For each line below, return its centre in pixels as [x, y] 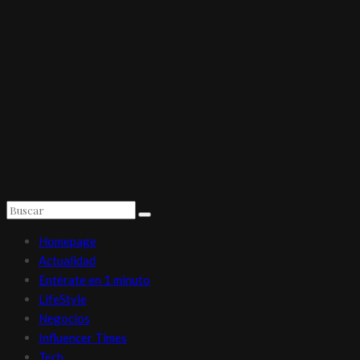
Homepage [67, 241]
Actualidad [67, 260]
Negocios [64, 318]
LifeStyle [63, 299]
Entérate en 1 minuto [94, 279]
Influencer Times [83, 337]
